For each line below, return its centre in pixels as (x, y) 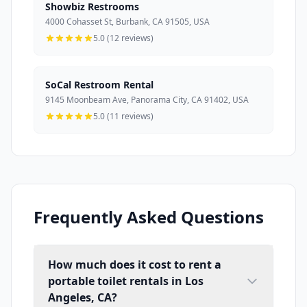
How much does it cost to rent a (135, 265)
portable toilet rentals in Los (126, 281)
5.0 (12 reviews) (123, 38)
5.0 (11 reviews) (123, 116)
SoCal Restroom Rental (99, 85)
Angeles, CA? (83, 298)
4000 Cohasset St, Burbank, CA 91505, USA (127, 22)
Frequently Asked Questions (149, 217)
